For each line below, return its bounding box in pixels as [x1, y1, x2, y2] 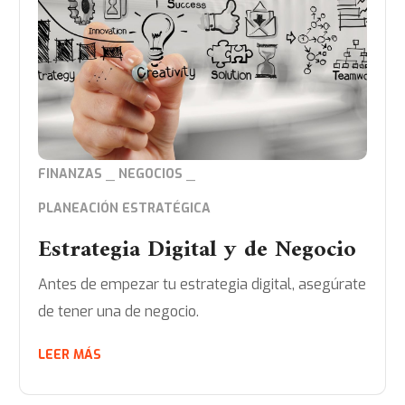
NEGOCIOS [118, 165, 184, 184]
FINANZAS [38, 165, 103, 184]
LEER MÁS [38, 346, 102, 364]
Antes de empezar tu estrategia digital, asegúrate [38, 275, 367, 295]
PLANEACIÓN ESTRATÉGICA [38, 200, 212, 218]
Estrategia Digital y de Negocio [38, 230, 357, 271]
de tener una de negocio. [38, 302, 200, 322]
